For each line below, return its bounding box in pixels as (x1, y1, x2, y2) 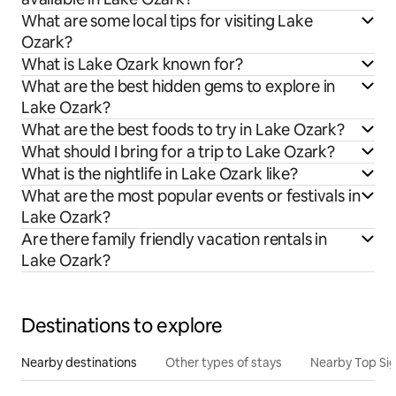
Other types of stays (165, 354, 282, 370)
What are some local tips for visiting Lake (21, 10, 313, 31)
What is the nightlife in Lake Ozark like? (21, 163, 298, 184)
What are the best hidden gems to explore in (21, 75, 336, 96)
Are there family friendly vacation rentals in (21, 228, 327, 249)
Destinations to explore (21, 312, 223, 339)
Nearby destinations (21, 354, 137, 370)
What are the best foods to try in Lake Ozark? (21, 118, 345, 140)
